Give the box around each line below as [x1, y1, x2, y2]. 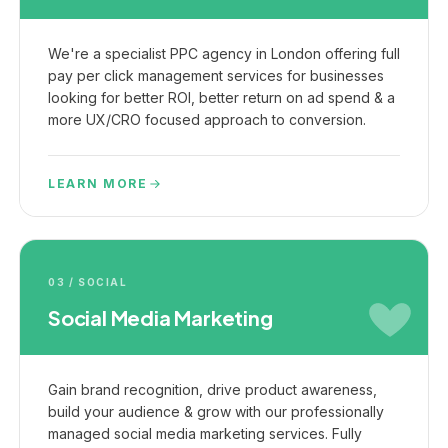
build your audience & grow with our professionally [48, 403, 384, 420]
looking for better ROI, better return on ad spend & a [48, 89, 395, 106]
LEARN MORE [48, 176, 148, 191]
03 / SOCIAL [48, 276, 128, 288]
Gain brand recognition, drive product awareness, [48, 381, 377, 398]
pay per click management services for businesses [48, 67, 384, 84]
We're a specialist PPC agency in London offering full [48, 45, 400, 62]
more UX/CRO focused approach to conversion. [48, 111, 366, 128]
